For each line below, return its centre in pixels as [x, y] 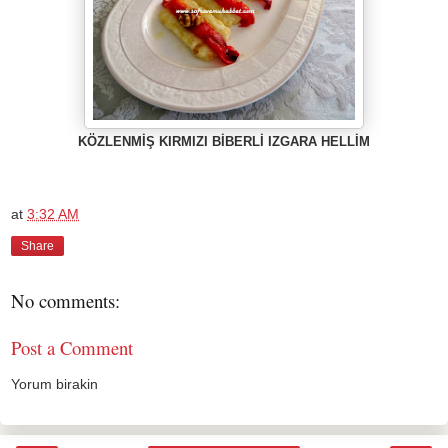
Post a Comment [72, 347]
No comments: [65, 301]
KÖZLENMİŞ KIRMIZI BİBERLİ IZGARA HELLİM [224, 141]
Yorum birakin [54, 384]
